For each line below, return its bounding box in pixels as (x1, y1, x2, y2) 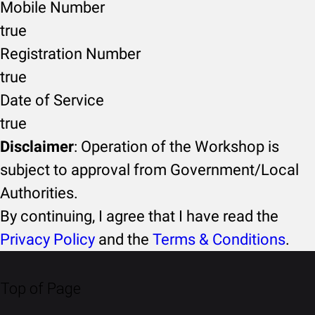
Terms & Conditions (153, 231, 285, 248)
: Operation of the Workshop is (74, 138, 279, 155)
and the (95, 231, 153, 248)
